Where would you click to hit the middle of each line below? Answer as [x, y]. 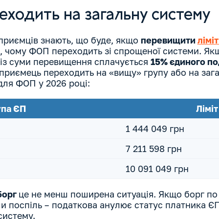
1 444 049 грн [155, 129]
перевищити [169, 40]
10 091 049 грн [157, 169]
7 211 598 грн [153, 149]
